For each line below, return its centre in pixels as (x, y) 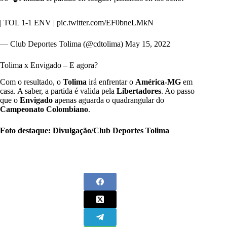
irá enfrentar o (112, 82)
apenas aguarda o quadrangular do (108, 100)
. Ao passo (178, 91)
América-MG (158, 82)
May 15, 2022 (148, 44)
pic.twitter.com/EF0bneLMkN (105, 22)
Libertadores (139, 91)
